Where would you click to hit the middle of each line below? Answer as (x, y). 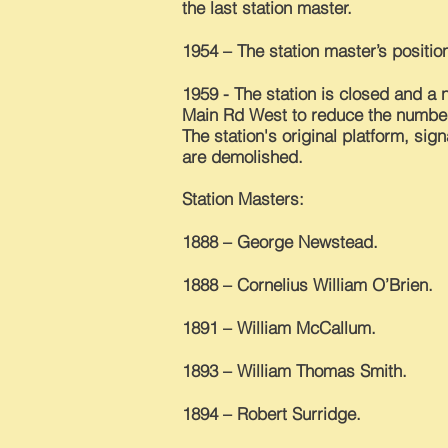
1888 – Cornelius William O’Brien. (307, 284)
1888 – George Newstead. (280, 241)
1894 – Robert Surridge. (271, 413)
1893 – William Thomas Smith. (294, 370)
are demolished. (242, 156)
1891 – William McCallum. (279, 327)
